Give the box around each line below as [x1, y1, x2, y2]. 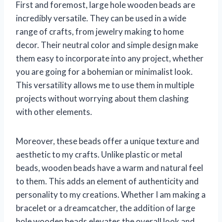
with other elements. [16, 106, 92, 117]
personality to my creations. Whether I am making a [16, 189, 206, 200]
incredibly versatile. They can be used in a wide [16, 12, 186, 23]
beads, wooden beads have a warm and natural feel [16, 162, 203, 173]
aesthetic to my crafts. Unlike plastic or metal [16, 149, 182, 160]
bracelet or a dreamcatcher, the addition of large [16, 202, 195, 213]
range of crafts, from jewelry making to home [16, 26, 184, 37]
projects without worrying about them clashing [16, 93, 189, 104]
